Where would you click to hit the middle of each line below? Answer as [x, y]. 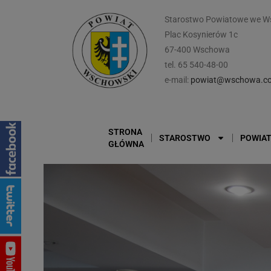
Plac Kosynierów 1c [201, 34]
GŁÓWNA [126, 144]
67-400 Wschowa [197, 50]
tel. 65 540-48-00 [196, 65]
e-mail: [177, 80]
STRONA [125, 132]
